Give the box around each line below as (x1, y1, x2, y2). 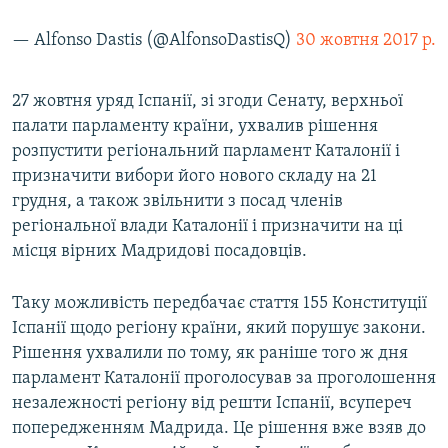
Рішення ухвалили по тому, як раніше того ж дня (12, 344, 408, 364)
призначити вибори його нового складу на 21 (12, 167, 377, 187)
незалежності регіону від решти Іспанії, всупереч (12, 394, 412, 414)
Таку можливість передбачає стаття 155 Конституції (12, 294, 427, 314)
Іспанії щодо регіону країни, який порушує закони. (12, 319, 426, 339)
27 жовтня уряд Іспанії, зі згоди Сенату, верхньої (12, 92, 403, 112)
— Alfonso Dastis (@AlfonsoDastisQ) (12, 31, 296, 51)
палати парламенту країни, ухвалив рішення (12, 117, 378, 137)
